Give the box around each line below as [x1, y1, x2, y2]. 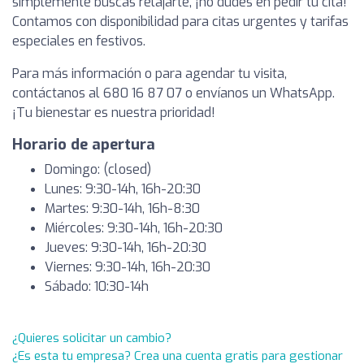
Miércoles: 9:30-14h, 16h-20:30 [45, 219, 223, 236]
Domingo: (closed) [45, 161, 151, 178]
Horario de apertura [12, 135, 155, 154]
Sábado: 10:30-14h [45, 278, 149, 295]
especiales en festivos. [12, 32, 145, 50]
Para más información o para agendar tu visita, [12, 65, 287, 82]
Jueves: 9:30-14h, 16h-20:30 [45, 239, 206, 256]
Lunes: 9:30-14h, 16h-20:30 [45, 180, 201, 197]
